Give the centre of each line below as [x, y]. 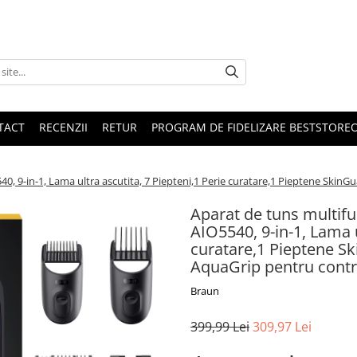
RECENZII [63, 127]
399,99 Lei [220, 327]
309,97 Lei [282, 327]
